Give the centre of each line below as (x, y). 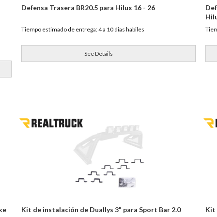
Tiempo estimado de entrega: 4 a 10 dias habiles (83, 29)
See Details (99, 54)
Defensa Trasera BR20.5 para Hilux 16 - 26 (88, 8)
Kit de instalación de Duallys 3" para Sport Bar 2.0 (101, 209)
